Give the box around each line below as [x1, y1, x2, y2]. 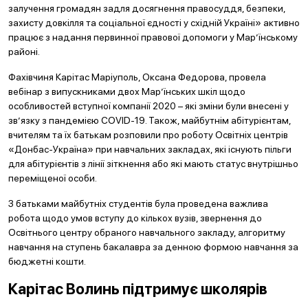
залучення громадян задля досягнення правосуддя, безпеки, [8, 3, 285, 14]
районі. [8, 46, 40, 57]
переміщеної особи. [8, 173, 97, 184]
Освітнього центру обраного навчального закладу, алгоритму [8, 227, 285, 238]
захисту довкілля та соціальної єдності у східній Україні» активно [8, 17, 300, 28]
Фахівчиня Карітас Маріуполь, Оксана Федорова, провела [8, 71, 266, 82]
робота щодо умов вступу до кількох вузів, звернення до [8, 212, 262, 223]
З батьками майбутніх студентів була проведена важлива [8, 198, 268, 209]
